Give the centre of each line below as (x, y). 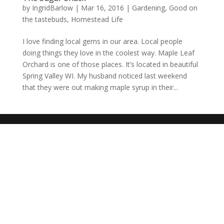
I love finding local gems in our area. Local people (102, 41)
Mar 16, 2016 (102, 7)
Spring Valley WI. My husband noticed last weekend (104, 75)
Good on (183, 7)
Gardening (148, 7)
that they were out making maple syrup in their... (100, 87)
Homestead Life (97, 19)
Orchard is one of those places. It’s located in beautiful (110, 64)
